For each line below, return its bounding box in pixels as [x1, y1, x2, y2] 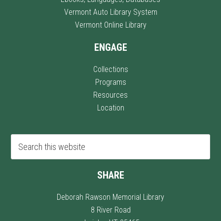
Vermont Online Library [74, 20, 147, 30]
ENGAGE [94, 41, 127, 54]
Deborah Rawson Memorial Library [57, 192, 164, 202]
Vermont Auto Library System [64, 7, 157, 17]
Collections [93, 65, 128, 74]
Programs [95, 77, 126, 87]
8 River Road [90, 205, 131, 215]
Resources [93, 90, 128, 100]
